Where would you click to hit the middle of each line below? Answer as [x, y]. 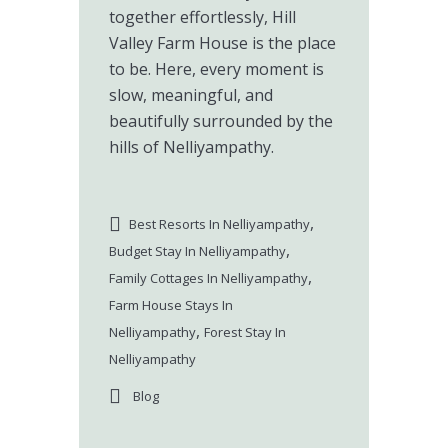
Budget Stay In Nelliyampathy [197, 251]
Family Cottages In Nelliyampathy [208, 278]
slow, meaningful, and [191, 95]
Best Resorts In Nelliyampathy [219, 224]
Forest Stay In [245, 332]
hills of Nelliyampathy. [191, 147]
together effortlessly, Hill [202, 17]
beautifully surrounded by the [221, 121]
